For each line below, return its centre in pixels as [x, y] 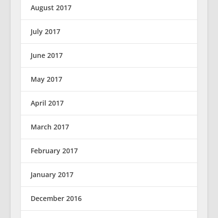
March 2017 [50, 127]
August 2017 [51, 8]
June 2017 [46, 55]
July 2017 [45, 32]
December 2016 [56, 199]
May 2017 [46, 79]
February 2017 [54, 151]
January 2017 [52, 175]
